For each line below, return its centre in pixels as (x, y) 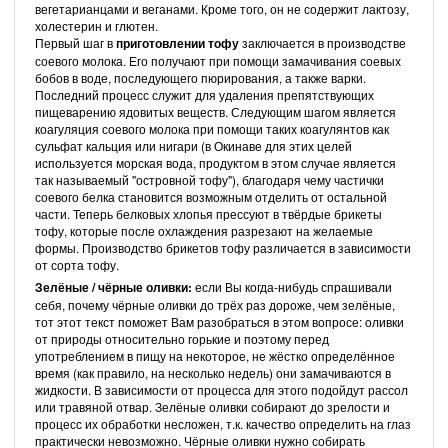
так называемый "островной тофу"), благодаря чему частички (209, 179)
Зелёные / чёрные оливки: (113, 286)
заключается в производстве (322, 42)
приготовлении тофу (177, 42)
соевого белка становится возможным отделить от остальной (211, 196)
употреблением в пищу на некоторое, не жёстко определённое (215, 355)
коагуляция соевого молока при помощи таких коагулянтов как (212, 128)
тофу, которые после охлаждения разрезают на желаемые (204, 230)
